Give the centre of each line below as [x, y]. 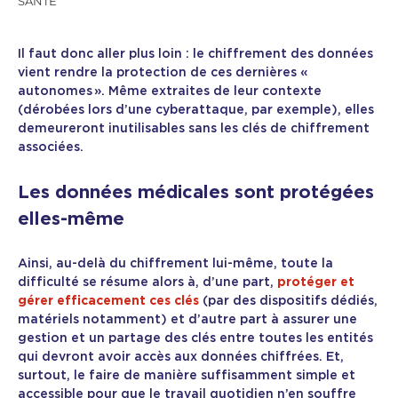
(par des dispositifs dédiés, [288, 302]
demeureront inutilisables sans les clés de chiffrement [194, 128]
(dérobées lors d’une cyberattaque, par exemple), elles [196, 110]
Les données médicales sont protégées [196, 193]
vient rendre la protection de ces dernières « [163, 72]
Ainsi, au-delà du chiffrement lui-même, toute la [175, 264]
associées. [51, 147]
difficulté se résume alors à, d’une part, [147, 283]
